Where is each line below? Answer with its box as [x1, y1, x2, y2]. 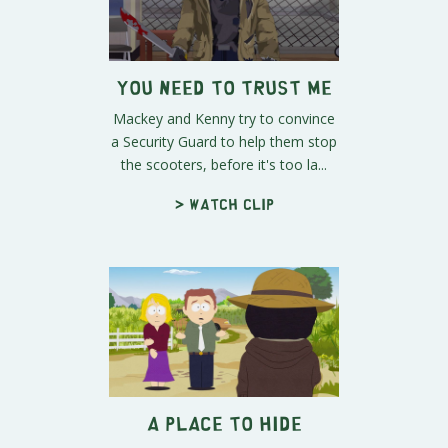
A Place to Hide [146, 417, 302, 427]
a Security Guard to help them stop [111, 132, 337, 152]
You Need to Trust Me [116, 82, 332, 92]
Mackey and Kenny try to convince [113, 109, 335, 129]
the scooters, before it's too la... [121, 155, 327, 175]
